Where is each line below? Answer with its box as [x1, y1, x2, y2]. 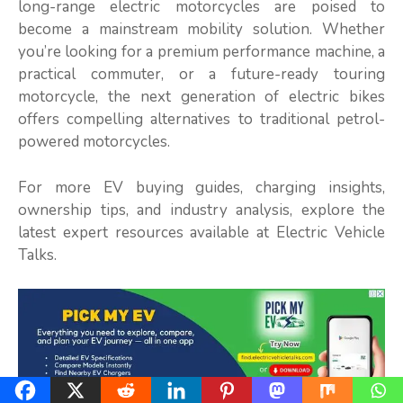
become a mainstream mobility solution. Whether [18, 19, 385, 40]
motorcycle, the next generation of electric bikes [18, 86, 385, 108]
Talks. [18, 244, 57, 265]
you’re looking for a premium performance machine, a [18, 41, 385, 63]
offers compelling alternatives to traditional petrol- [18, 109, 385, 130]
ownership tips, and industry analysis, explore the [18, 199, 385, 220]
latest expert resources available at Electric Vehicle [18, 221, 385, 243]
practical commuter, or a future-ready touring [18, 64, 385, 85]
